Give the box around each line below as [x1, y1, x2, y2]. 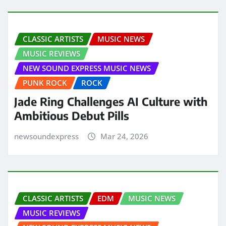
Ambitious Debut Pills [14, 108, 129, 123]
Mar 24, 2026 [100, 131, 148, 142]
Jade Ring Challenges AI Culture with [14, 94, 207, 109]
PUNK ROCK [23, 78, 67, 88]
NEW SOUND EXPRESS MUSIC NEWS [23, 63, 151, 74]
